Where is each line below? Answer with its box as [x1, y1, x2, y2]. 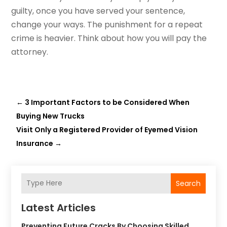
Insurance [16, 138, 54, 148]
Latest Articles [21, 200, 96, 215]
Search [175, 178, 201, 188]
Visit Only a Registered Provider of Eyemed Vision [16, 124, 198, 135]
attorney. [11, 46, 49, 58]
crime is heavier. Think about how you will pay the [11, 32, 207, 44]
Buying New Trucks [16, 110, 85, 121]
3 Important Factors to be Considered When [25, 97, 190, 107]
